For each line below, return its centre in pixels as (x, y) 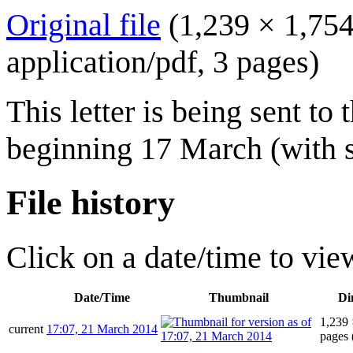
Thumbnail (239, 297)
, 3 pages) (258, 61)
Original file (84, 24)
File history (91, 203)
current (26, 329)
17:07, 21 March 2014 (102, 329)
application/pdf (102, 61)
